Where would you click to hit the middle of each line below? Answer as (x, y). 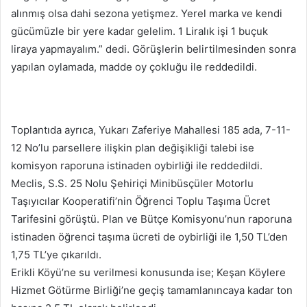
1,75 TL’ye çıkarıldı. (56, 255)
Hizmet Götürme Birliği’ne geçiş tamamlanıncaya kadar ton (152, 291)
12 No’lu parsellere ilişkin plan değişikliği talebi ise (133, 148)
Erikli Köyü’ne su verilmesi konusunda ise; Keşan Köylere (148, 273)
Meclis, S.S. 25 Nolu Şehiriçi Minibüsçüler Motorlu (132, 184)
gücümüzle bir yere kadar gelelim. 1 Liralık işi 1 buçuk (139, 32)
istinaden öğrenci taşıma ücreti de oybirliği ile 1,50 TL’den (149, 237)
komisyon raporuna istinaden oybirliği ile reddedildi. (137, 166)
